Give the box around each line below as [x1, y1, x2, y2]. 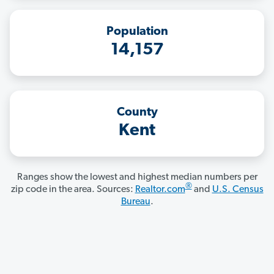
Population [106, 26, 168, 39]
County [116, 106, 158, 119]
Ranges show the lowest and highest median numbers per [17, 172, 257, 183]
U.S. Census [212, 185, 264, 195]
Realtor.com [135, 185, 185, 195]
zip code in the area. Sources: [10, 185, 135, 195]
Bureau [120, 197, 150, 207]
